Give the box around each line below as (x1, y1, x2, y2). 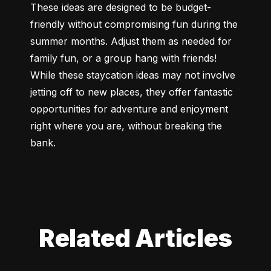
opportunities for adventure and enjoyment (30, 102, 228, 115)
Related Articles (39, 223, 232, 253)
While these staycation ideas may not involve (30, 68, 235, 81)
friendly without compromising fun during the (30, 18, 238, 30)
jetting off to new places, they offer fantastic (30, 85, 233, 98)
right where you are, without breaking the (30, 119, 222, 132)
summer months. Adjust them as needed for (30, 34, 232, 47)
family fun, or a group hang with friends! (30, 51, 217, 64)
